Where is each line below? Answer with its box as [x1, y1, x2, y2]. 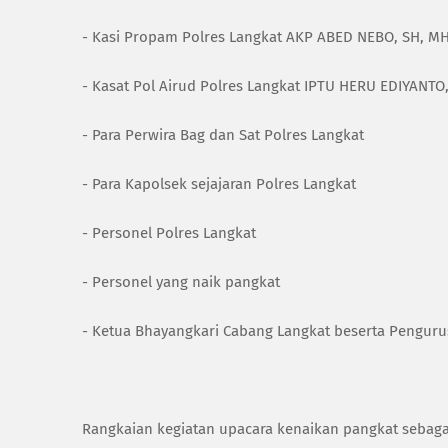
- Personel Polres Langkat [82, 224, 256, 242]
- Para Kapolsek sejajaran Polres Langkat [82, 175, 360, 193]
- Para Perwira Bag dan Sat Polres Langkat [82, 126, 368, 144]
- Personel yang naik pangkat [82, 273, 284, 291]
